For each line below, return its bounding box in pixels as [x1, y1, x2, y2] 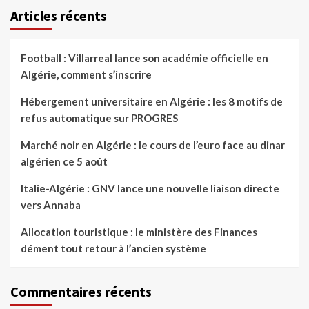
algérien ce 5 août [21, 155, 108, 168]
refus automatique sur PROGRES [21, 112, 178, 125]
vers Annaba [21, 199, 81, 212]
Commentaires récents [10, 283, 152, 301]
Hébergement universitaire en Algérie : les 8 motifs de [21, 95, 283, 108]
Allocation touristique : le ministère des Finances [21, 226, 257, 239]
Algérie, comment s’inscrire [21, 68, 152, 81]
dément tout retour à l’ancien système [21, 242, 206, 255]
